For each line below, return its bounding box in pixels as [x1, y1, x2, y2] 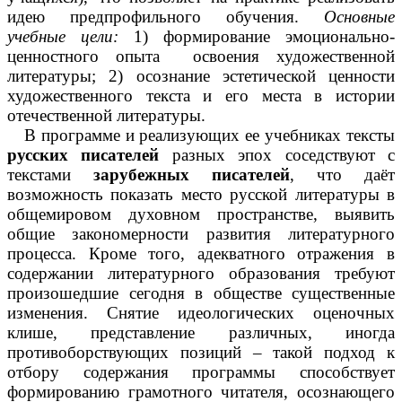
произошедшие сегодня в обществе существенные [7, 284, 395, 303]
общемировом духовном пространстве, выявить [7, 205, 395, 224]
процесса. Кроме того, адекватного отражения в [7, 244, 395, 264]
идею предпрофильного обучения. [7, 7, 324, 27]
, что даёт [290, 165, 395, 185]
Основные [324, 7, 395, 27]
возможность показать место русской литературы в [7, 185, 395, 205]
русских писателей [7, 145, 172, 165]
